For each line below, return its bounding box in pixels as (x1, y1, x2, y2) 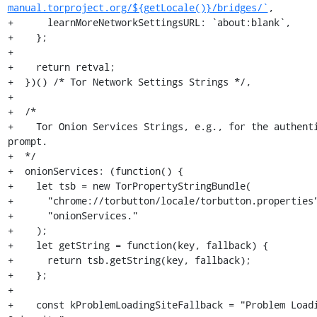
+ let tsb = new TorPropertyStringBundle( (7, 179, 251, 192)
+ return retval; (7, 60, 115, 74)
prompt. (7, 134, 47, 148)
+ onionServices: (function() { (7, 164, 183, 178)
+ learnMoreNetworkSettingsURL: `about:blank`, (7, 16, 291, 29)
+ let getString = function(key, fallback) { (7, 238, 268, 252)
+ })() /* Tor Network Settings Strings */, (7, 75, 251, 88)
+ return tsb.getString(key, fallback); (7, 253, 251, 267)
